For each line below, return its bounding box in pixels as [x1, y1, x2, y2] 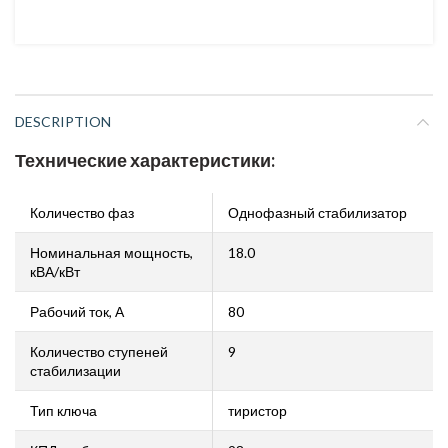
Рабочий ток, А [30, 303, 124, 320]
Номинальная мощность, [30, 244, 193, 261]
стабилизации [30, 362, 121, 379]
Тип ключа [30, 402, 97, 419]
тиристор [228, 402, 287, 419]
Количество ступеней [30, 343, 168, 360]
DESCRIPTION [15, 113, 111, 130]
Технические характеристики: [15, 149, 278, 171]
